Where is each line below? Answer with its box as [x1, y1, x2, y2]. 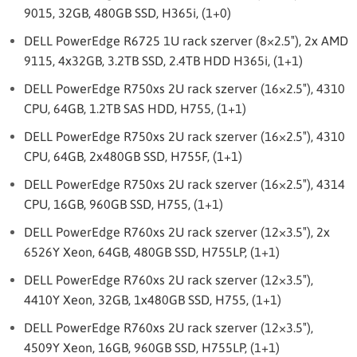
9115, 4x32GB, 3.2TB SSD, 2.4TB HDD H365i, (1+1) [24, 53, 303, 68]
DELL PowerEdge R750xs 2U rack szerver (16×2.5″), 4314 [24, 177, 345, 191]
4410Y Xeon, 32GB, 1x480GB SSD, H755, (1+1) [24, 292, 281, 307]
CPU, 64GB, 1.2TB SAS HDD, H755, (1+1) [24, 101, 246, 116]
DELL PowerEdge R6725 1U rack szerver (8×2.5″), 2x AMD [24, 33, 348, 48]
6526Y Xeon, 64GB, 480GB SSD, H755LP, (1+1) [24, 245, 280, 259]
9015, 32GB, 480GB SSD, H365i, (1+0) [24, 6, 231, 20]
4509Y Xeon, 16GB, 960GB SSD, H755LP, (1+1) [24, 340, 280, 355]
